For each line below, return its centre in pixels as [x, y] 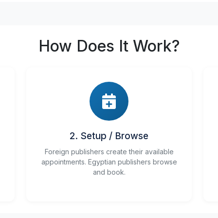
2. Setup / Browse [109, 136]
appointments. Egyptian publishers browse [109, 162]
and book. [109, 172]
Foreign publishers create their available [109, 152]
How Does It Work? [109, 46]
